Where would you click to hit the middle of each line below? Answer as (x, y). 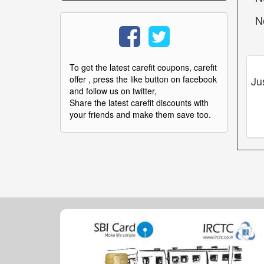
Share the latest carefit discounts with (139, 102)
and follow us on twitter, (113, 90)
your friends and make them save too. (140, 114)
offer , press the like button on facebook (143, 79)
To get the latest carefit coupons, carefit (143, 67)
